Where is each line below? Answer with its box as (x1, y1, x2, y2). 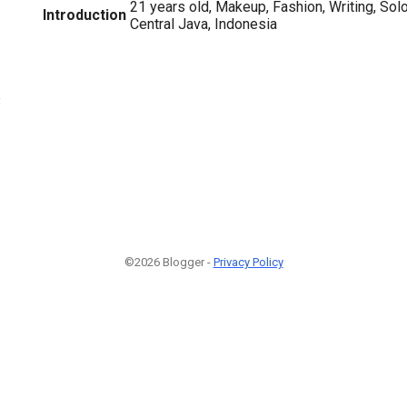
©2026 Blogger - (124, 255, 213, 270)
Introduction (43, 5, 126, 24)
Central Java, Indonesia (130, 15, 277, 33)
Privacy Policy (213, 255, 283, 270)
